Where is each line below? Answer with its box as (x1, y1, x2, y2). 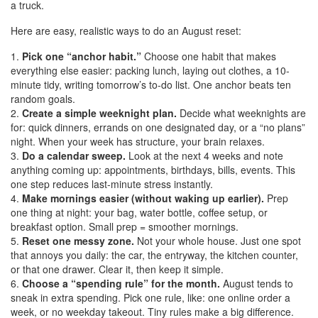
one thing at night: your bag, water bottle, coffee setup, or (11, 205, 268, 220)
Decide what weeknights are (177, 106, 306, 121)
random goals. (11, 92, 75, 106)
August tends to (220, 276, 293, 291)
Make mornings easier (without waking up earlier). (22, 191, 264, 206)
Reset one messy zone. (22, 234, 134, 248)
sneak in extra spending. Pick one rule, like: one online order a (11, 290, 290, 305)
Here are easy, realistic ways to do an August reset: (11, 23, 241, 38)
